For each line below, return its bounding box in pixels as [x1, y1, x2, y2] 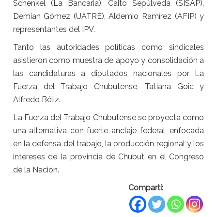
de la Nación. [13, 165, 59, 175]
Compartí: [128, 183, 164, 193]
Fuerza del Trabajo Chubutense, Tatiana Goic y [13, 82, 204, 92]
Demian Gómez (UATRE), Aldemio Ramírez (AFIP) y [13, 12, 204, 21]
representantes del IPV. [13, 25, 95, 34]
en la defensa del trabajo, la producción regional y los [13, 139, 204, 149]
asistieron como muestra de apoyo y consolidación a [13, 56, 204, 65]
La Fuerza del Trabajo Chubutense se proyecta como [13, 113, 204, 123]
